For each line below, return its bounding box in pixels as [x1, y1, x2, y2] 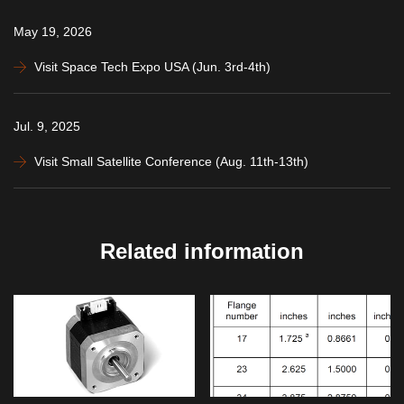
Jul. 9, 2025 [14, 119, 80, 134]
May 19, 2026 [14, 24, 92, 40]
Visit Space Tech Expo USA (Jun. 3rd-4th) [34, 60, 271, 75]
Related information [100, 239, 304, 264]
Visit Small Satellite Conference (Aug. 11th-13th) [34, 154, 308, 170]
